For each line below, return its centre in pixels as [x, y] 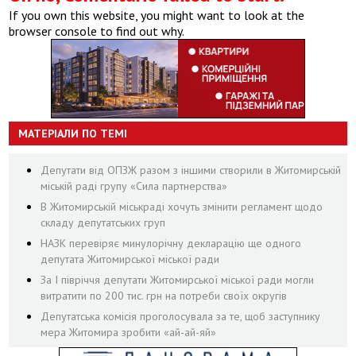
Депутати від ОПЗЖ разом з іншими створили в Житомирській [191, 170]
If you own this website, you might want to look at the [157, 15]
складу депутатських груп [103, 222]
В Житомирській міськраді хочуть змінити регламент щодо [182, 206]
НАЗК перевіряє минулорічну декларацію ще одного [171, 243]
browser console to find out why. [97, 31]
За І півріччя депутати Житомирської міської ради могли [178, 279]
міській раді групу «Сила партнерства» [134, 186]
